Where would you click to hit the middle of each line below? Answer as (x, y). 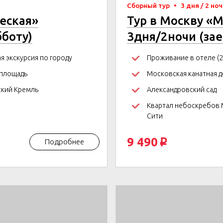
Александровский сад (182, 90)
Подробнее (64, 142)
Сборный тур (149, 5)
